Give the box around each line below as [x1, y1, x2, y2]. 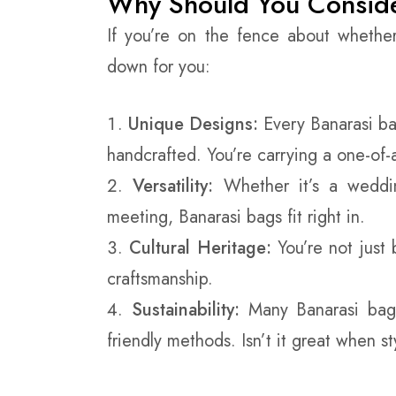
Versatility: [133, 172, 214, 199]
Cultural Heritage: [129, 234, 271, 261]
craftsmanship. [107, 265, 213, 292]
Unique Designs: [128, 110, 258, 137]
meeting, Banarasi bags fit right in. [107, 203, 365, 230]
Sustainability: [131, 296, 240, 323]
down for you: [107, 53, 210, 80]
